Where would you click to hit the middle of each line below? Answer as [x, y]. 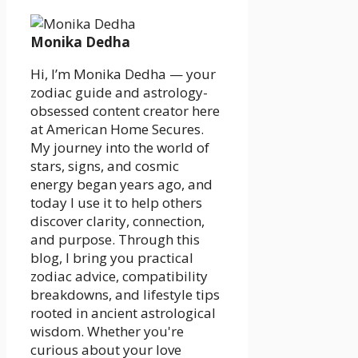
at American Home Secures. [117, 129]
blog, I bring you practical [112, 258]
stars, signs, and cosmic [105, 166]
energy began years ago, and [121, 185]
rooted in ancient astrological [123, 313]
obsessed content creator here [125, 111]
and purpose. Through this [115, 240]
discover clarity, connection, [117, 221]
